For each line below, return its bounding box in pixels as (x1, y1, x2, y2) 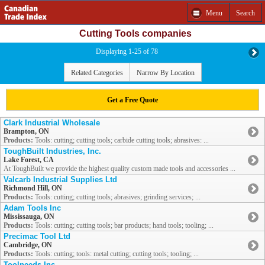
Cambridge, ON (4, 241, 52, 250)
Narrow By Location (136, 68, 195, 77)
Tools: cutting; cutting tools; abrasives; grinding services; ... (33, 193, 201, 202)
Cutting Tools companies (79, 28, 192, 38)
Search (236, 8, 255, 17)
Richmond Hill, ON (4, 184, 62, 193)
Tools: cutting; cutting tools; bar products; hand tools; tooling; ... (33, 221, 214, 230)
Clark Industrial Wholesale (4, 118, 100, 128)
